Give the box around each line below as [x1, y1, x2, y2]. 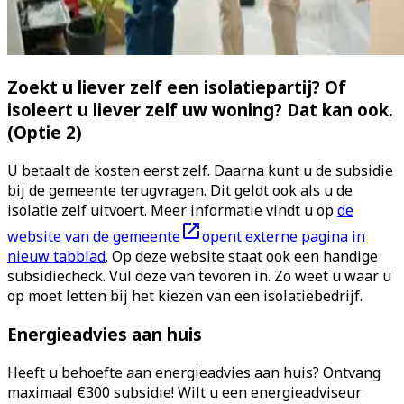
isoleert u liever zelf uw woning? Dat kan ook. [7, 98, 393, 122]
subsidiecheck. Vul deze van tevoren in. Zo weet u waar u [7, 266, 391, 287]
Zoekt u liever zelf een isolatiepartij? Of [7, 76, 346, 99]
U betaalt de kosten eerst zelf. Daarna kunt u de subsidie [7, 161, 393, 181]
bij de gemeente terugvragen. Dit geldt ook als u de [7, 180, 353, 201]
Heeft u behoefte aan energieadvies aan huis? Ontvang [7, 362, 381, 382]
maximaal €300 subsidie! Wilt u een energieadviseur [7, 381, 362, 402]
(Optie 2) [7, 121, 82, 144]
